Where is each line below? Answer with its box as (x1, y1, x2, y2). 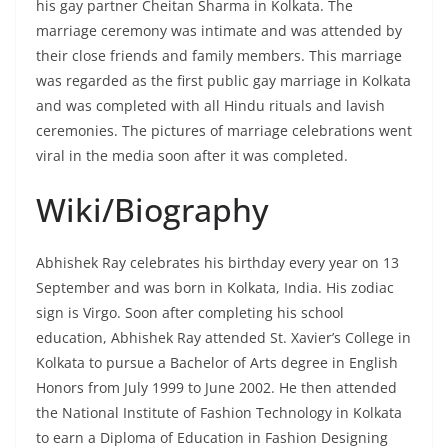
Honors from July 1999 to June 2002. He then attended (36, 378, 397, 397)
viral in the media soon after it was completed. (36, 146, 348, 165)
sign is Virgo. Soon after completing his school (36, 303, 344, 322)
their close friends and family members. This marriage (36, 46, 402, 65)
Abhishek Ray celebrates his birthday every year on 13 (36, 253, 399, 272)
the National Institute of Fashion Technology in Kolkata (36, 403, 402, 422)
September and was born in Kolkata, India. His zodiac (36, 278, 394, 297)
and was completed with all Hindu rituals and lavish (36, 96, 385, 115)
